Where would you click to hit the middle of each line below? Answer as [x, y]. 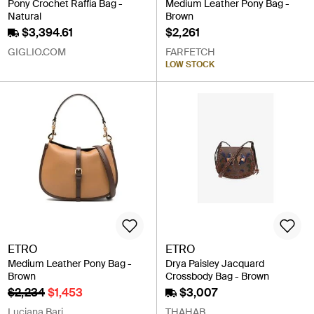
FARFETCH [190, 52]
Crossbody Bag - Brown [217, 276]
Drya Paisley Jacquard [215, 263]
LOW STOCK [190, 65]
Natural [25, 16]
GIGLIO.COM [37, 52]
